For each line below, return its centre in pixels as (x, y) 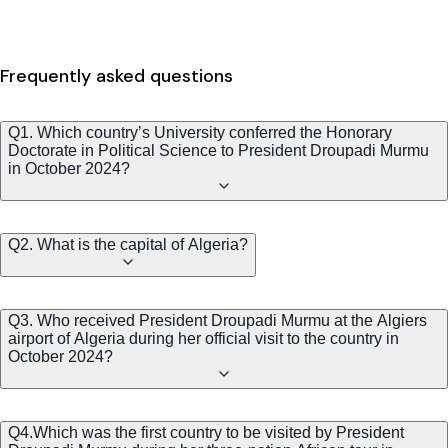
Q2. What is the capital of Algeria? (128, 245)
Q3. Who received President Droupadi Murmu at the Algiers (217, 321)
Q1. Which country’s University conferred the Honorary (200, 133)
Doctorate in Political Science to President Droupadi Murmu (218, 151)
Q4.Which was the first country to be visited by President (206, 433)
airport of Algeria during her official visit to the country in (203, 339)
